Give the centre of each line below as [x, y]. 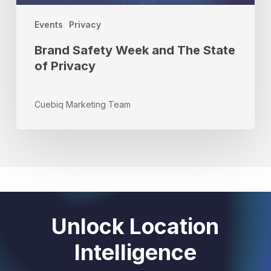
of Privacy [65, 66]
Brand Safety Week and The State [135, 51]
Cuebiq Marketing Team [82, 105]
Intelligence [135, 253]
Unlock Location [135, 227]
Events [48, 25]
